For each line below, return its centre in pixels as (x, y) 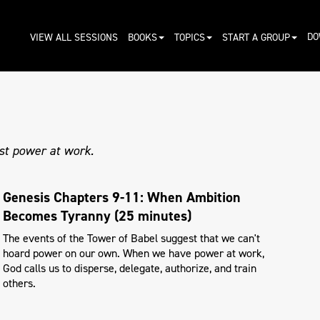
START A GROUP (256, 37)
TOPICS (189, 37)
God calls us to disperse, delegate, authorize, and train (130, 268)
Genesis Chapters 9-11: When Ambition (122, 197)
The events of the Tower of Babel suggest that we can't (131, 238)
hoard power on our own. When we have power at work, (134, 253)
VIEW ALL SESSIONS (74, 37)
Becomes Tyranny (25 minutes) (97, 216)
